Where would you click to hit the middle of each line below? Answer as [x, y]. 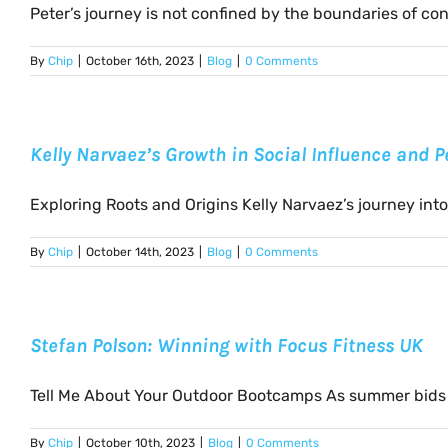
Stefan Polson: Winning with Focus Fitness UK [226, 345]
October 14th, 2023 [140, 252]
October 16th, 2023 [140, 61]
